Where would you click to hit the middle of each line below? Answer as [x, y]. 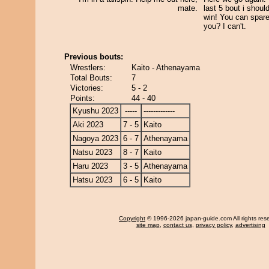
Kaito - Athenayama [166, 68]
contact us [177, 225]
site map [148, 225]
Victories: [87, 88]
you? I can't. [225, 26]
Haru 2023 [90, 166]
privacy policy [213, 225]
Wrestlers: [88, 68]
